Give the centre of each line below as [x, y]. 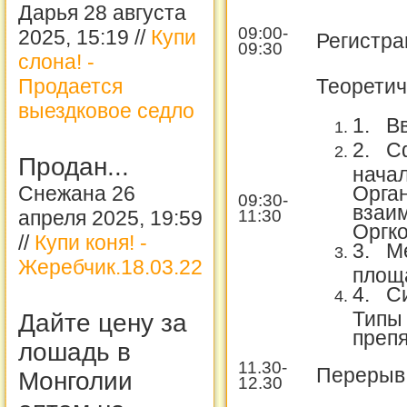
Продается [70, 86]
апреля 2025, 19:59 [110, 218]
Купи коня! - [91, 243]
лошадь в [74, 352]
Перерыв [361, 375]
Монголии [75, 381]
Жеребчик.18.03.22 [110, 267]
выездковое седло [106, 111]
